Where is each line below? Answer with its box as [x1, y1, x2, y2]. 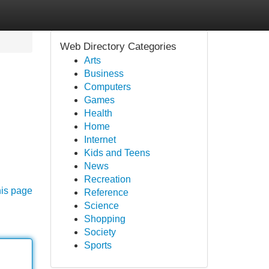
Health [83, 108, 112, 118]
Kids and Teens [83, 148, 150, 158]
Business [83, 68, 124, 79]
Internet [83, 134, 116, 145]
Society [83, 227, 116, 237]
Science [83, 201, 119, 211]
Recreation [83, 174, 131, 184]
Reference [83, 187, 128, 198]
